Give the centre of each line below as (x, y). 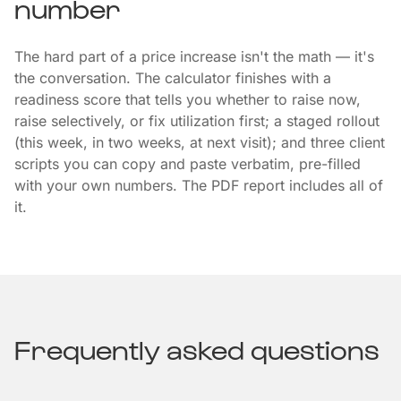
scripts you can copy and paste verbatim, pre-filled (188, 164)
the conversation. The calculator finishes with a (173, 78)
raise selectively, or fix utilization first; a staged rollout (197, 121)
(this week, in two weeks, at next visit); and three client (200, 142)
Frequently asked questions (197, 348)
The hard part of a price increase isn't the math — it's (194, 56)
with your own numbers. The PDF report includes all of (199, 185)
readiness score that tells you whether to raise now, (188, 99)
